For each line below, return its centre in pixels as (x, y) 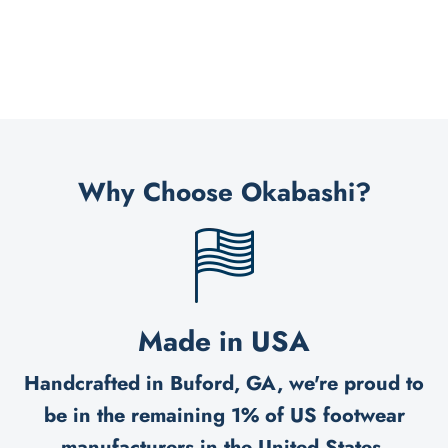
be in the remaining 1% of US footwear (224, 415)
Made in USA (224, 341)
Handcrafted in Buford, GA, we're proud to (224, 383)
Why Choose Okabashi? (224, 191)
